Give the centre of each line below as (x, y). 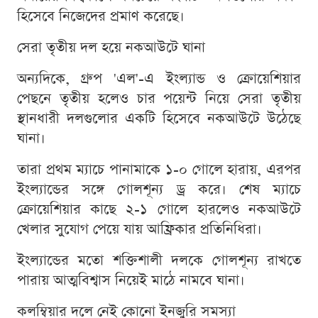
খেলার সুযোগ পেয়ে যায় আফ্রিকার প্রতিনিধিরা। (139, 230)
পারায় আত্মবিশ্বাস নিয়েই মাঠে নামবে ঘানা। (131, 281)
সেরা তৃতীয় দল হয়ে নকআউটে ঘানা (111, 48)
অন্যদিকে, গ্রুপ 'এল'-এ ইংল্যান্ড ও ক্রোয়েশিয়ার (159, 79)
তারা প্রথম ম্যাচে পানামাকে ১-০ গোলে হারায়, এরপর (159, 170)
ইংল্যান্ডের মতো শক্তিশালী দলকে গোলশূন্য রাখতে (159, 261)
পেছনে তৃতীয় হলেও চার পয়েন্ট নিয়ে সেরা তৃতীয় (159, 99)
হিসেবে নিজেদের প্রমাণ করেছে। (101, 17)
